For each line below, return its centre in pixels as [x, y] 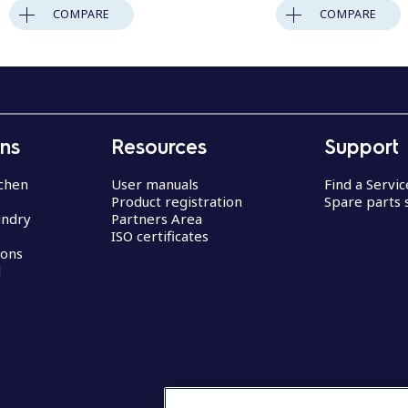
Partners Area [157, 219]
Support [362, 146]
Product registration [177, 202]
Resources [159, 146]
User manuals [155, 184]
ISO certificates [160, 236]
